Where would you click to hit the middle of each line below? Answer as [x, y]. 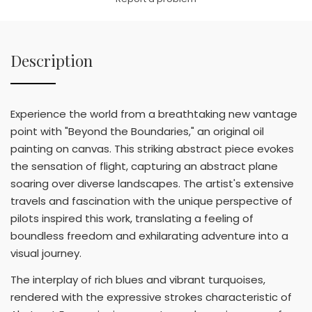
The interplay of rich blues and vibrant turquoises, [138, 279]
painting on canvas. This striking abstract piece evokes [152, 149]
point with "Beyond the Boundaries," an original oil [137, 132]
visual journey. [46, 253]
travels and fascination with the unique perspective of [151, 201]
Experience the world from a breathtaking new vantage [154, 114]
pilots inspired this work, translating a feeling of [132, 219]
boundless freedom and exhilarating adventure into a [149, 236]
